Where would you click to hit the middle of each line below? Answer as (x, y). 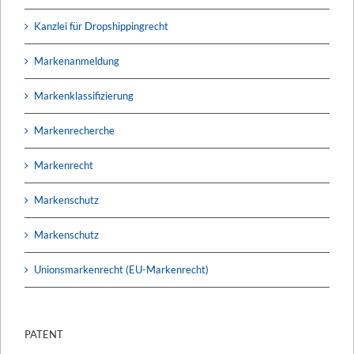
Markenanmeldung (77, 60)
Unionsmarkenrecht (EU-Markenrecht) (121, 269)
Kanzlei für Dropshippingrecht (101, 26)
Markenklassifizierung (84, 95)
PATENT (44, 334)
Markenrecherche (74, 130)
